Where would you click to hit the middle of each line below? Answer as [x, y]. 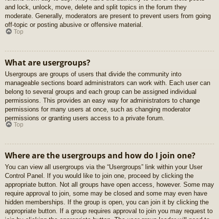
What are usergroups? [48, 62]
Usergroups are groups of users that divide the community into [93, 74]
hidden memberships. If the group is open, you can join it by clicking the [107, 202]
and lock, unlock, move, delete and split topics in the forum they [96, 7]
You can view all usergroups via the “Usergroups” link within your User [104, 167]
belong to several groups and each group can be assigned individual [101, 91]
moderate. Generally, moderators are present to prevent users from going [108, 16]
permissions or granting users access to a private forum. [85, 118]
